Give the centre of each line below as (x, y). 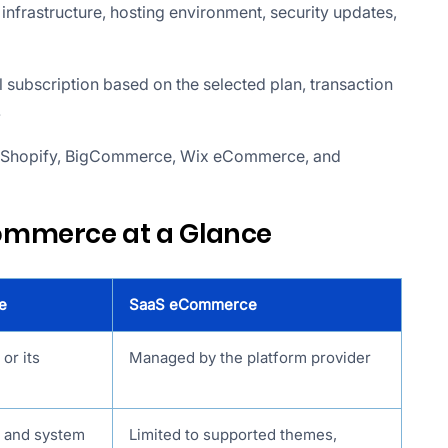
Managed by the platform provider (250, 358)
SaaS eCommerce (193, 305)
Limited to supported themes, (233, 435)
